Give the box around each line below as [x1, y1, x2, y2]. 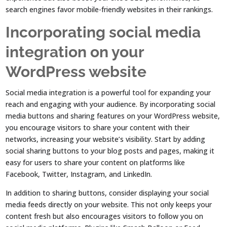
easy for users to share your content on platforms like [6, 157, 185, 167]
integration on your [6, 43, 144, 61]
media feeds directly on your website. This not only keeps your [6, 199, 212, 209]
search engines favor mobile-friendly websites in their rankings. [6, 4, 213, 14]
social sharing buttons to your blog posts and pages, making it [6, 145, 215, 156]
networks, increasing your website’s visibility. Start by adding [6, 134, 206, 144]
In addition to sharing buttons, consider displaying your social [6, 187, 209, 198]
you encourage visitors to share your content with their [6, 122, 190, 132]
